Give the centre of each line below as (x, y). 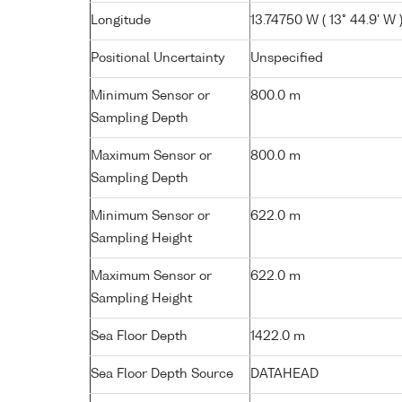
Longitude (121, 20)
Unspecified (287, 58)
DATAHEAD (284, 374)
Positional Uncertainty (158, 58)
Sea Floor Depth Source (162, 374)
